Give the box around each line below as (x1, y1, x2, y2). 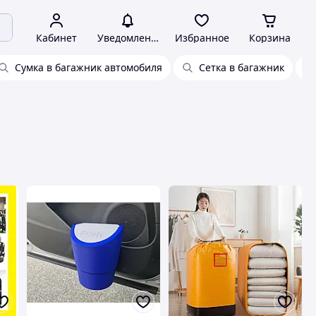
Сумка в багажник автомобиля (15, 61, 162, 74)
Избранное (174, 31, 229, 44)
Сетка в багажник (199, 61, 284, 74)
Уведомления (97, 31, 163, 44)
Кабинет (36, 31, 77, 44)
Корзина (248, 31, 291, 44)
